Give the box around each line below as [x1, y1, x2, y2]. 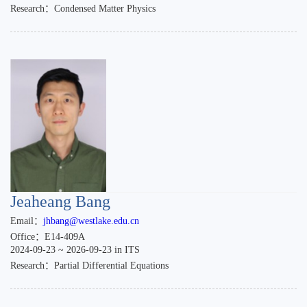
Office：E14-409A [10, 232, 85, 243]
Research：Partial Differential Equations [10, 260, 169, 271]
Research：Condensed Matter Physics [10, 3, 156, 14]
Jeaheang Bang [10, 193, 110, 211]
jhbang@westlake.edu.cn [43, 216, 139, 227]
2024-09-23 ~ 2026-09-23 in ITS [10, 245, 140, 256]
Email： [10, 216, 43, 227]
